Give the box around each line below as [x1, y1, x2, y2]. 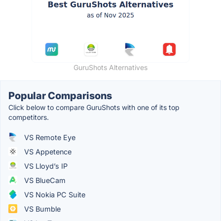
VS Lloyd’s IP [22, 161, 68, 170]
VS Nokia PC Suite [22, 190, 85, 199]
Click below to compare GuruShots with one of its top [8, 103, 180, 111]
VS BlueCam [22, 176, 66, 184]
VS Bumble [22, 204, 61, 213]
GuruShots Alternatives [74, 63, 147, 72]
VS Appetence [22, 147, 72, 156]
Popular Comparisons [8, 89, 112, 102]
